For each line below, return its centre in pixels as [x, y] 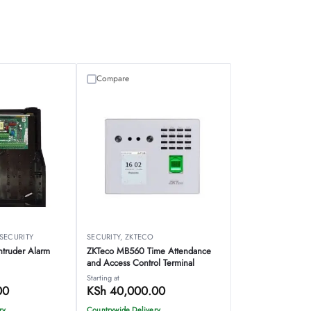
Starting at [103, 278]
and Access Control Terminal [140, 263]
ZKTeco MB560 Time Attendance [149, 251]
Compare [112, 79]
